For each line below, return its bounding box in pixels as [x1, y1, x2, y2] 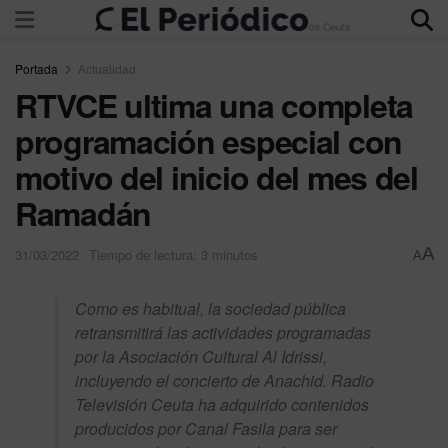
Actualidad [78, 60, 136, 77]
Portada [15, 60, 58, 77]
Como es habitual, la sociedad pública [75, 296, 346, 320]
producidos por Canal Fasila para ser [75, 416, 337, 440]
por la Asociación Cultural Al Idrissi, [75, 344, 327, 368]
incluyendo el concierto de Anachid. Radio [75, 368, 374, 392]
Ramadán [15, 190, 167, 236]
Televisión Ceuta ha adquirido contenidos [75, 392, 369, 416]
